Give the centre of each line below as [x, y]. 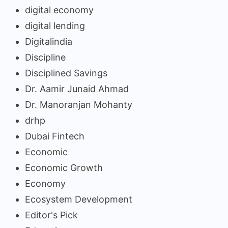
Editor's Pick [51, 215]
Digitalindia [49, 41]
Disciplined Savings [66, 73]
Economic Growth [64, 167]
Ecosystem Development [79, 199]
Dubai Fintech [55, 136]
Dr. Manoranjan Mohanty [79, 104]
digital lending [55, 25]
